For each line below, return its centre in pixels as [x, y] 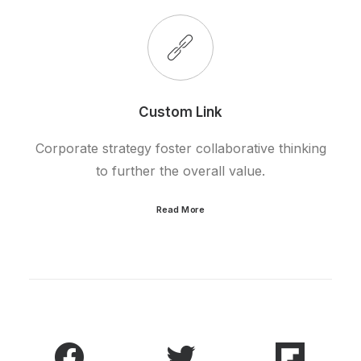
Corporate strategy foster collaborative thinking [180, 148]
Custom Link [180, 112]
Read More [180, 209]
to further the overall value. [180, 171]
